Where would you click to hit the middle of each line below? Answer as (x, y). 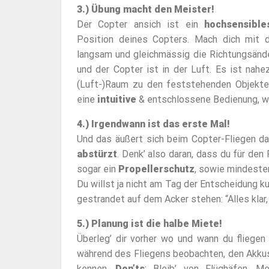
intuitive (116, 100)
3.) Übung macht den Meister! (145, 10)
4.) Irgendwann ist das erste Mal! (153, 124)
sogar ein (97, 169)
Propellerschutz (156, 169)
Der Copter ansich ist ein (141, 25)
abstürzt (97, 154)
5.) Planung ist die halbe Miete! (149, 224)
